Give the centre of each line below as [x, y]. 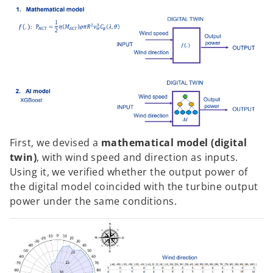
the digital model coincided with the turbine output [134, 187]
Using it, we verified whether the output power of [129, 172]
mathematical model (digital [174, 143]
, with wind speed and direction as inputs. [137, 158]
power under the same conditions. [95, 201]
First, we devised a [55, 143]
